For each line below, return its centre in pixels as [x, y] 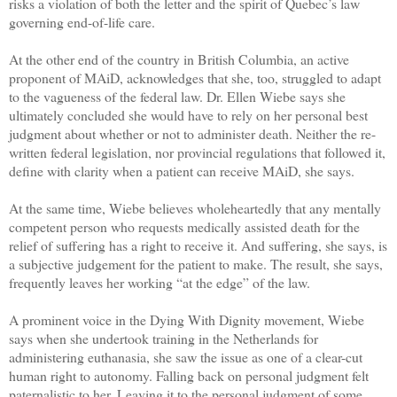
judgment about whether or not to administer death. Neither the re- [192, 133]
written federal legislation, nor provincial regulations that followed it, [197, 152]
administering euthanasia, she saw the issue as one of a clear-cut [186, 356]
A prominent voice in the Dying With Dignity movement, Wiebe [187, 319]
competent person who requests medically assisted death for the [184, 226]
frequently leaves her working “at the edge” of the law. [160, 282]
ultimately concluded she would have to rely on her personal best [188, 114]
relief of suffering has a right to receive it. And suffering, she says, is [198, 245]
